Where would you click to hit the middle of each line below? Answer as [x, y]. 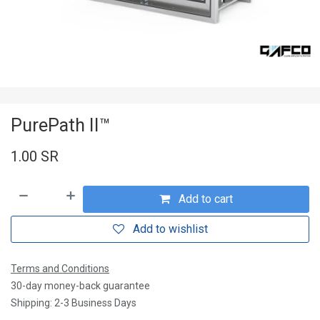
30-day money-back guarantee [80, 285]
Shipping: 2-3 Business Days [74, 302]
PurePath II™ [61, 125]
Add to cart [205, 199]
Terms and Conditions [60, 268]
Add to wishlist [170, 229]
